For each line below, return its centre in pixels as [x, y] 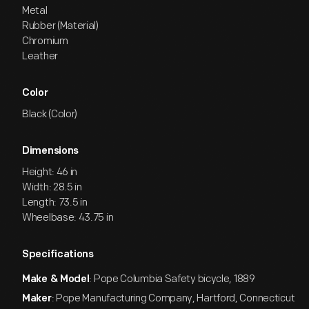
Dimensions [50, 151]
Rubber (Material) [60, 26]
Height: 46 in [50, 172]
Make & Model [56, 280]
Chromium [45, 41]
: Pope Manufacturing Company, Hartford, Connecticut [173, 298]
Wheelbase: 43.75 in [68, 218]
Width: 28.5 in [52, 187]
